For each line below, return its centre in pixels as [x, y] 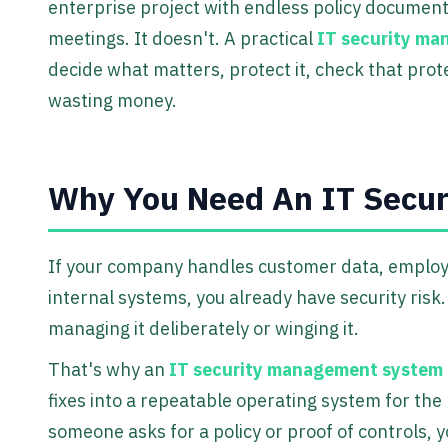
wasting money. [112, 101]
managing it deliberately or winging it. [203, 329]
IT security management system [306, 370]
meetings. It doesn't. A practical [182, 39]
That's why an [108, 370]
